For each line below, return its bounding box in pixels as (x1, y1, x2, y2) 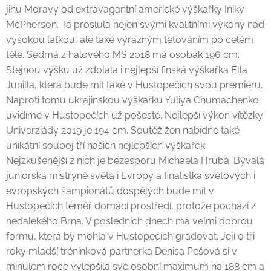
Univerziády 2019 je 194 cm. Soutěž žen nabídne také (6, 125, 240, 136)
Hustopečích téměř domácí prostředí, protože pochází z (6, 200, 256, 212)
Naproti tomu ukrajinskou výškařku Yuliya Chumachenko (6, 94, 259, 106)
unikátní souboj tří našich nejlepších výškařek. (6, 140, 207, 151)
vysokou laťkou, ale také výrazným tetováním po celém (6, 34, 253, 45)
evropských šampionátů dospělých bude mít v (6, 185, 214, 197)
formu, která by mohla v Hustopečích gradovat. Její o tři (6, 230, 255, 242)
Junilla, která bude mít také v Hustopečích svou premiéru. (6, 79, 263, 91)
